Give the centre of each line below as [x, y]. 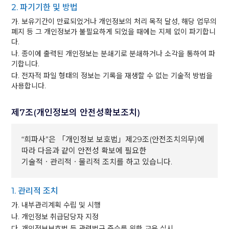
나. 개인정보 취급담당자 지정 [55, 217]
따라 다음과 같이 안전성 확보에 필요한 [84, 151]
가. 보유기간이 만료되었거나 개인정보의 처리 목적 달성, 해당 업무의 [114, 21]
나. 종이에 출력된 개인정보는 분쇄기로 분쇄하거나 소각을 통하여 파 [113, 54]
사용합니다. [29, 86]
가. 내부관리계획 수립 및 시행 [56, 205]
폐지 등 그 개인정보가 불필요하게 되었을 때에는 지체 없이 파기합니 [114, 32]
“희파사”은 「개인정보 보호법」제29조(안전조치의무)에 [113, 139]
